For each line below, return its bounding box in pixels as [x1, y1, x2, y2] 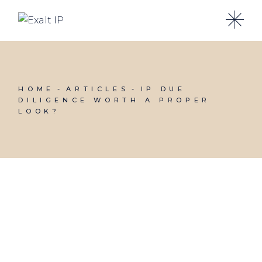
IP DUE [140, 84, 186, 93]
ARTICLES [66, 84, 129, 93]
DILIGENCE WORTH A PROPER [18, 95, 211, 104]
